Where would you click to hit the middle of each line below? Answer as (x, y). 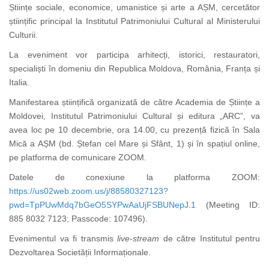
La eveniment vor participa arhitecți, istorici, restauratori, (134, 55)
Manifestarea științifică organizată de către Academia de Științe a (134, 102)
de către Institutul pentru (210, 239)
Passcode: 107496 (107, 219)
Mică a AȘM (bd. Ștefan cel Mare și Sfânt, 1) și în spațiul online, (134, 144)
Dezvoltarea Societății (51, 252)
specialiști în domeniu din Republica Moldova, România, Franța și (134, 69)
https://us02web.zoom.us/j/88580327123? (89, 191)
